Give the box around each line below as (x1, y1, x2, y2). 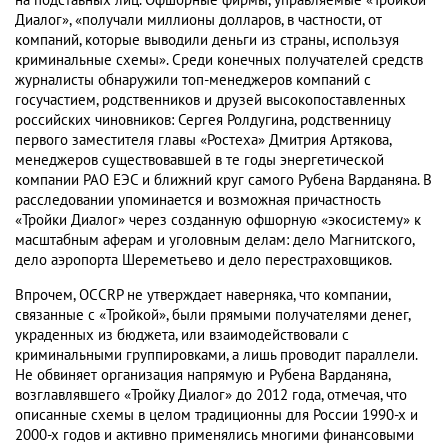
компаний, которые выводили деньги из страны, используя (15, 31, 399, 50)
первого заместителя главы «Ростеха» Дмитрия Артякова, (15, 131, 391, 150)
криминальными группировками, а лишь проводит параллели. (15, 346, 417, 365)
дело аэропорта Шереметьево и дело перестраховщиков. (15, 251, 392, 270)
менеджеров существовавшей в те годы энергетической (15, 151, 384, 170)
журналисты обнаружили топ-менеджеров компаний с (15, 71, 371, 90)
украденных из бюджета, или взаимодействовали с (15, 326, 349, 345)
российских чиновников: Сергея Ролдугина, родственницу (15, 111, 390, 130)
